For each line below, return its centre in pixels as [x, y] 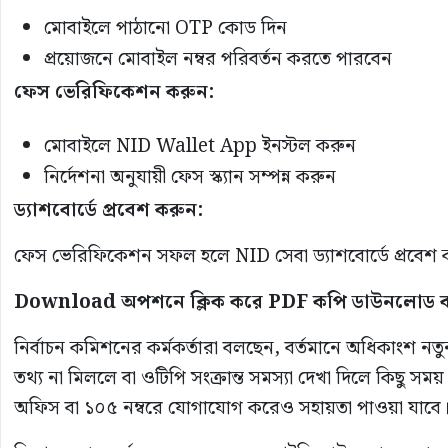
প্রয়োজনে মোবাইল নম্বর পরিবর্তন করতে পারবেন [218, 59]
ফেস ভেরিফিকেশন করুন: [114, 92]
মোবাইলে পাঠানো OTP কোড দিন [165, 28]
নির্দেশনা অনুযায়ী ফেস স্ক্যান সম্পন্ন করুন [190, 177]
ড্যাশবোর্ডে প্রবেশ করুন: [108, 210]
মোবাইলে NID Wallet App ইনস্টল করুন [200, 146]
